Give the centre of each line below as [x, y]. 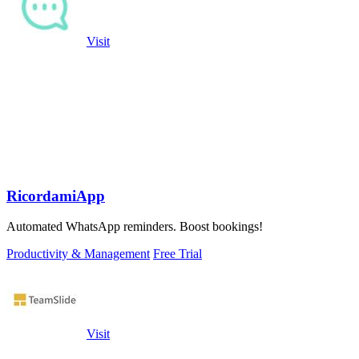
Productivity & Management [78, 254]
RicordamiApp [56, 196]
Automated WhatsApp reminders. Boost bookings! [135, 227]
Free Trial [177, 254]
